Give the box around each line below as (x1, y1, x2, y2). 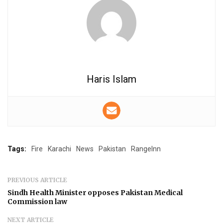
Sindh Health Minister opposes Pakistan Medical (7, 188, 183, 197)
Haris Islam (87, 73, 136, 85)
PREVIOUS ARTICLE (7, 176, 67, 184)
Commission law (7, 197, 67, 206)
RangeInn (131, 144, 161, 153)
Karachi (48, 144, 71, 153)
